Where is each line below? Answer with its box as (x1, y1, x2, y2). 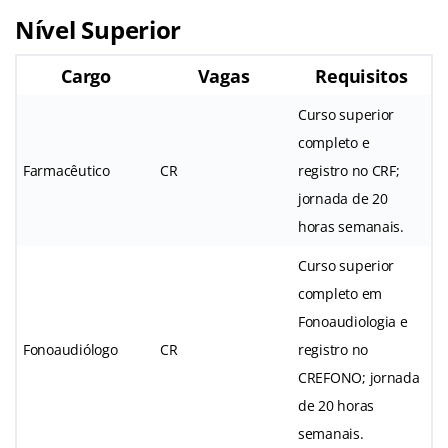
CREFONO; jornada (298, 367, 420, 387)
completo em (298, 283, 383, 303)
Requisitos (315, 63, 408, 88)
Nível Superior (15, 12, 182, 46)
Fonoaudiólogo (23, 339, 118, 359)
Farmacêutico (23, 160, 110, 180)
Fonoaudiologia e (298, 311, 408, 331)
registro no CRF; (298, 160, 400, 180)
